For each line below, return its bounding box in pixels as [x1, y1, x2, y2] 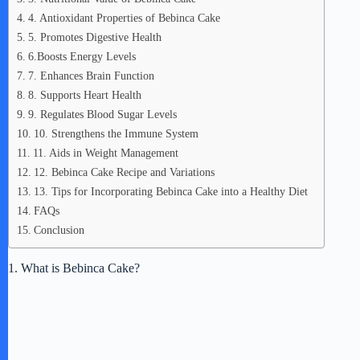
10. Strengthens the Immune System [33, 127, 198, 140]
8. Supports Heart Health [27, 88, 141, 101]
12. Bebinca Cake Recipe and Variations [33, 166, 215, 178]
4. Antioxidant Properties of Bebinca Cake [27, 11, 220, 24]
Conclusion [33, 223, 84, 236]
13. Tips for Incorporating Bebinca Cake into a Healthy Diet [33, 185, 308, 198]
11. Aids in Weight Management [32, 146, 178, 159]
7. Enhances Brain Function [27, 69, 154, 82]
